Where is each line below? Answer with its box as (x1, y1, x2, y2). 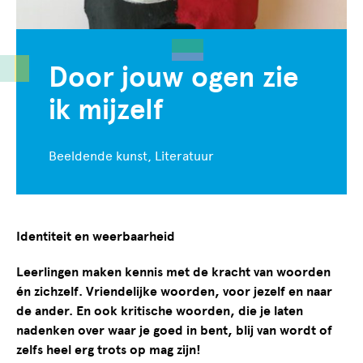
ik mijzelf (49, 92, 164, 127)
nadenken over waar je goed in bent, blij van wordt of (16, 322, 332, 339)
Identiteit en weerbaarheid (16, 228, 175, 245)
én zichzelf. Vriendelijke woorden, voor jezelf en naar (16, 283, 332, 300)
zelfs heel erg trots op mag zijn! (16, 341, 201, 358)
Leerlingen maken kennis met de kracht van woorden (16, 263, 331, 280)
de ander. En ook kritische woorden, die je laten (16, 302, 303, 319)
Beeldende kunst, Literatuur (49, 147, 214, 164)
